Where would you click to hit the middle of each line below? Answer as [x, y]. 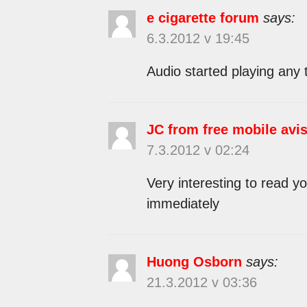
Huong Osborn [194, 261]
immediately [183, 203]
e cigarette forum [202, 17]
